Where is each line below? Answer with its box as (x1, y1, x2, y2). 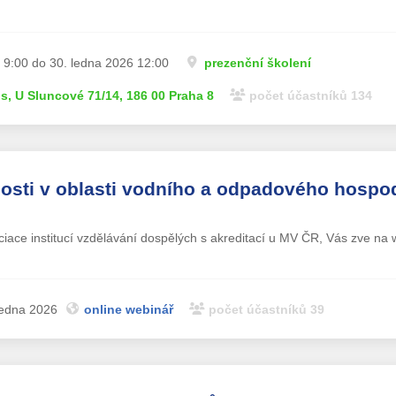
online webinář (83, 301, 173, 316)
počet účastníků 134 (248, 88, 372, 103)
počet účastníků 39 (208, 301, 324, 316)
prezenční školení (203, 55, 311, 70)
